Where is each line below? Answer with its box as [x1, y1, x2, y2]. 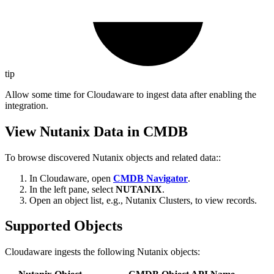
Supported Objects [5, 218, 122, 234]
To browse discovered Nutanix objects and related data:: [5, 152, 221, 163]
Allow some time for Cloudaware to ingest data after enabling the [5, 89, 256, 100]
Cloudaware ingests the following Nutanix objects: [5, 246, 200, 257]
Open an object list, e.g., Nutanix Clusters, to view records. [29, 194, 257, 206]
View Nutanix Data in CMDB [5, 123, 188, 139]
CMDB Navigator [113, 172, 188, 183]
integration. [5, 100, 48, 111]
